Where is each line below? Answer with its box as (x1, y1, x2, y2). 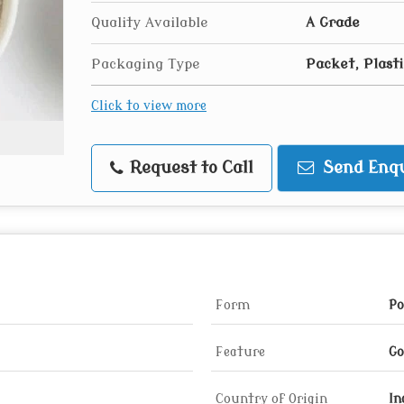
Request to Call (125, 159, 253, 178)
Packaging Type (91, 56, 200, 72)
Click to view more (91, 99, 207, 113)
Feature (216, 345, 265, 359)
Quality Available (91, 14, 208, 31)
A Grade (306, 14, 360, 31)
